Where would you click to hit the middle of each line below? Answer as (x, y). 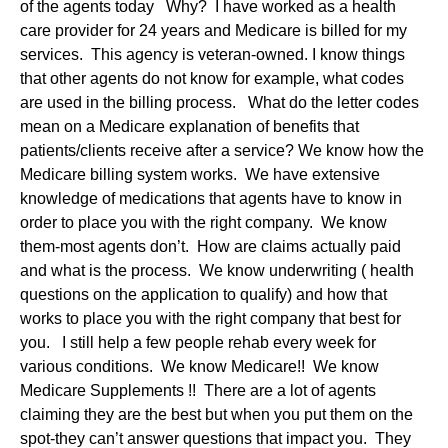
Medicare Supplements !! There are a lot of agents (198, 391)
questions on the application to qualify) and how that (203, 295)
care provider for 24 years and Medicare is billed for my (213, 31)
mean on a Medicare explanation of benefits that (189, 127)
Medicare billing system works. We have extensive (200, 175)
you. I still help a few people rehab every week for (198, 343)
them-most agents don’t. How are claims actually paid (210, 247)
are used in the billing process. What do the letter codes (219, 103)
